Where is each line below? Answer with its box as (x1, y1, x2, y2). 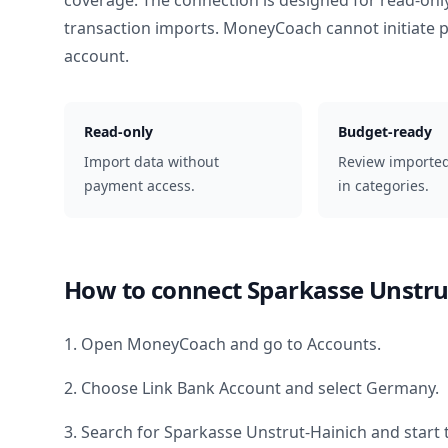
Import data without (84, 152, 219, 171)
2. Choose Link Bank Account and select (64, 377, 366, 399)
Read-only (84, 122, 153, 141)
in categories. (337, 176, 429, 195)
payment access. (84, 176, 195, 195)
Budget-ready (337, 122, 432, 141)
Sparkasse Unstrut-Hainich (164, 421, 367, 443)
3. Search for (64, 421, 164, 443)
